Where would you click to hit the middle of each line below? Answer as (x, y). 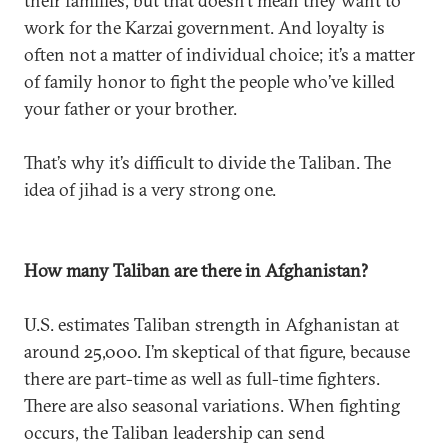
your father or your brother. (130, 108)
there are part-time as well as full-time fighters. (202, 378)
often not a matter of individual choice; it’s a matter (219, 54)
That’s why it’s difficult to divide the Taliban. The (207, 162)
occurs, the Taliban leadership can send (174, 432)
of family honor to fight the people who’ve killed (209, 81)
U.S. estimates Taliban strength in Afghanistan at (211, 324)
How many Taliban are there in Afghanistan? (196, 270)
